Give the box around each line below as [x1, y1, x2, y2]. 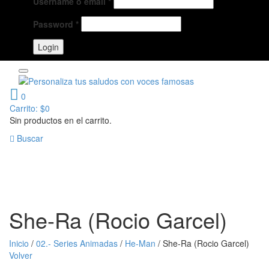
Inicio [9, 237, 29, 249]
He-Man [125, 237, 156, 249]
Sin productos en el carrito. [10, 113, 112, 126]
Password [33, 18, 76, 31]
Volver [9, 249, 32, 261]
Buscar [17, 131, 43, 144]
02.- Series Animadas [36, 237, 118, 249]
